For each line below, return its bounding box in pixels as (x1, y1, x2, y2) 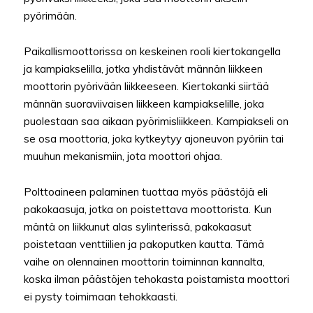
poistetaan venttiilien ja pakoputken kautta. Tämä (24, 237, 264, 251)
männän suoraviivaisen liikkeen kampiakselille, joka (24, 96, 264, 110)
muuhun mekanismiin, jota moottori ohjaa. (24, 149, 222, 163)
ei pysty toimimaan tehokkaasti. (24, 289, 177, 303)
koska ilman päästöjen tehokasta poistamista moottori (24, 272, 289, 286)
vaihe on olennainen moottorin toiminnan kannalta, (24, 254, 265, 268)
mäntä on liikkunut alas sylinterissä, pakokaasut (24, 219, 252, 233)
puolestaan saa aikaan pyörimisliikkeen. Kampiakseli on (24, 114, 289, 128)
